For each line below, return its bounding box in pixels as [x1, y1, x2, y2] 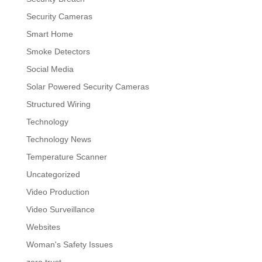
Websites [26, 222, 60, 232]
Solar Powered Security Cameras [26, 81, 149, 91]
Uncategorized [26, 169, 80, 179]
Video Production [26, 187, 89, 196]
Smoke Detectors [26, 46, 90, 56]
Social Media [26, 64, 74, 74]
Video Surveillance [26, 204, 95, 214]
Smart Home [26, 29, 73, 39]
